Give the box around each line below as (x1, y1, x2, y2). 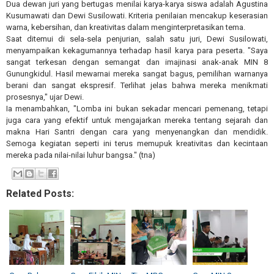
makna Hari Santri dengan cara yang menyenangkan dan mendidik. (6, 127, 268, 136)
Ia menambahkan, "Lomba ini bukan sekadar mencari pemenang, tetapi (6, 103, 268, 113)
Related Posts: (6, 188, 74, 200)
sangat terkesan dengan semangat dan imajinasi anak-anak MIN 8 (6, 57, 268, 67)
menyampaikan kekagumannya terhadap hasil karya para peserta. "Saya (6, 45, 268, 55)
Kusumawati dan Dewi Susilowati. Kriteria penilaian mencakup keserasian (6, 10, 268, 20)
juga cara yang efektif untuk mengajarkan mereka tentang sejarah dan (6, 115, 268, 125)
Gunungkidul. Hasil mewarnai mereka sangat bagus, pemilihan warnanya (6, 68, 268, 78)
